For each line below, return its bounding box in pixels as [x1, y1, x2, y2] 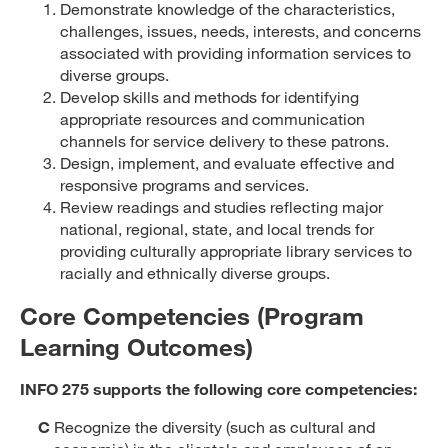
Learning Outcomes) [20, 332, 253, 361]
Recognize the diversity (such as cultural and [50, 417, 375, 436]
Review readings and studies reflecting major [60, 197, 383, 216]
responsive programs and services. [60, 175, 309, 194]
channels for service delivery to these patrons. [60, 131, 389, 150]
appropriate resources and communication [60, 109, 365, 128]
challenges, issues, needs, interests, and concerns [60, 21, 421, 40]
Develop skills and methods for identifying [60, 87, 359, 106]
